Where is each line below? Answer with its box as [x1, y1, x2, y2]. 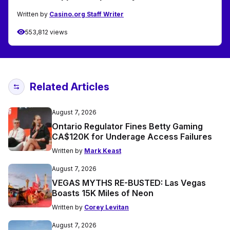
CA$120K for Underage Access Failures [52, 131, 212, 142]
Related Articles [30, 80, 109, 93]
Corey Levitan [84, 203, 129, 211]
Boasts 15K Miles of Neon [52, 187, 154, 198]
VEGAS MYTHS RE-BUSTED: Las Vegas [52, 177, 206, 188]
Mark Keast [84, 146, 121, 155]
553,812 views [25, 28, 68, 36]
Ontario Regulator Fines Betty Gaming [52, 121, 203, 131]
